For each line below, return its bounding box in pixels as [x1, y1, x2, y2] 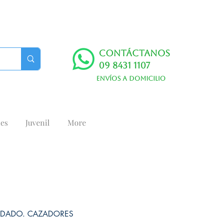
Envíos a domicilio [96, 75, 166, 82]
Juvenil [25, 117, 50, 128]
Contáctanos [99, 48, 170, 58]
